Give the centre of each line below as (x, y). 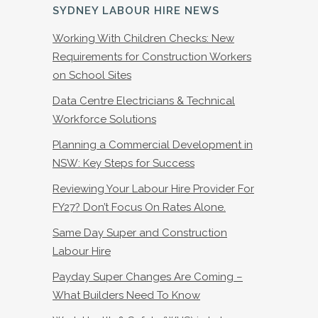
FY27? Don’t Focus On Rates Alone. (139, 208)
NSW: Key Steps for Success (124, 164)
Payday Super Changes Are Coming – (148, 277)
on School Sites (92, 76)
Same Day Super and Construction (140, 233)
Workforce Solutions (104, 120)
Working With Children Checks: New (143, 39)
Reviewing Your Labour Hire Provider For (153, 189)
